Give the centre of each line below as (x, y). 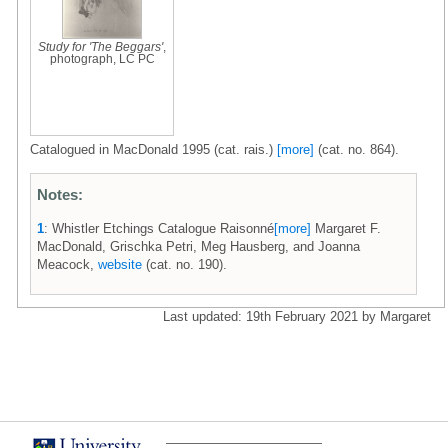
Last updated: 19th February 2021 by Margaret (297, 316)
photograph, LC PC (102, 58)
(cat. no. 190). (184, 264)
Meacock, (67, 264)
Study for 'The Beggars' (100, 46)
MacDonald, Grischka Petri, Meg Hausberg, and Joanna (198, 246)
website (120, 264)
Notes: (60, 194)
